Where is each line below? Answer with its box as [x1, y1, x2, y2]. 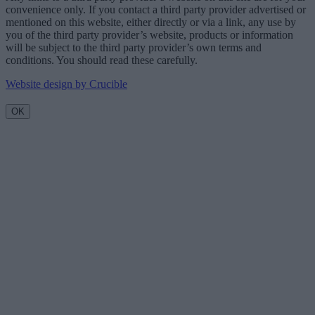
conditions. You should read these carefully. [6, 54, 198, 67]
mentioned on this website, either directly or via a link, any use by [6, 16, 296, 29]
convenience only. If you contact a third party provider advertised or [6, 4, 306, 16]
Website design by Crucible [6, 78, 127, 91]
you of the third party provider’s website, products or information [6, 29, 293, 41]
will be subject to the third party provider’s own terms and [6, 41, 262, 54]
